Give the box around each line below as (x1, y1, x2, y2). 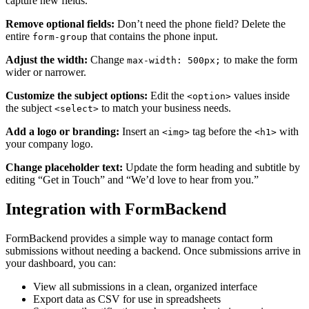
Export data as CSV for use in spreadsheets (33, 292, 221, 305)
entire (6, 30, 32, 42)
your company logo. (6, 137, 93, 150)
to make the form (221, 53, 297, 66)
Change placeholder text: (6, 161, 123, 173)
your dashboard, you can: (6, 257, 116, 269)
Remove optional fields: (6, 17, 114, 30)
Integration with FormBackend (6, 199, 226, 218)
